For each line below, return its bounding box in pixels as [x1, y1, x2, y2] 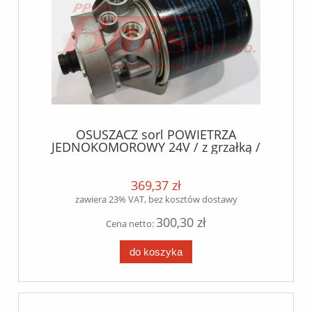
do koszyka [130, 245, 182, 258]
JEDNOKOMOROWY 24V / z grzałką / [52, 138, 260, 155]
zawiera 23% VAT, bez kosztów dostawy [75, 192, 237, 205]
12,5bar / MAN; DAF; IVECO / [74, 150, 238, 168]
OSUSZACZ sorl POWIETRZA [76, 125, 236, 143]
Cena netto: [106, 217, 156, 230]
